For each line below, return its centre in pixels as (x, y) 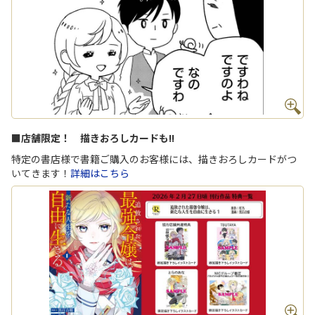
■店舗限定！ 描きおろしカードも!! (93, 138)
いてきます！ (41, 173)
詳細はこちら (100, 173)
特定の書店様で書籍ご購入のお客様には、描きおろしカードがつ (154, 159)
